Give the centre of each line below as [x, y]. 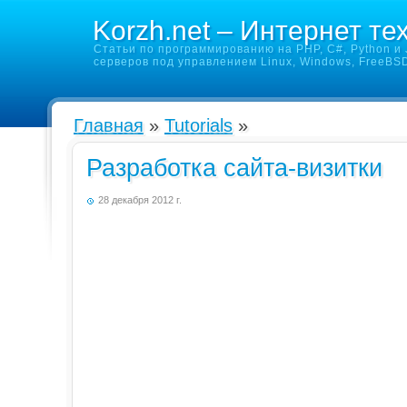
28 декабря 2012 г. [140, 200]
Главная [109, 125]
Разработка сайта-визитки [234, 168]
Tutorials [199, 125]
